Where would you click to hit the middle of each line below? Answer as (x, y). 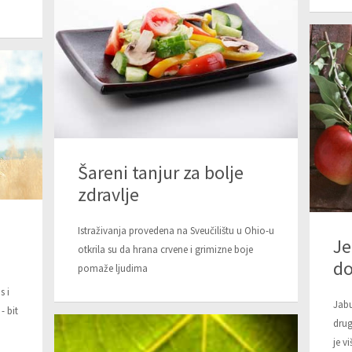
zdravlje (108, 194)
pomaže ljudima (113, 268)
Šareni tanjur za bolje (161, 172)
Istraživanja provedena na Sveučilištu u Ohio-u (176, 230)
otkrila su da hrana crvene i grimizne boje (165, 249)
